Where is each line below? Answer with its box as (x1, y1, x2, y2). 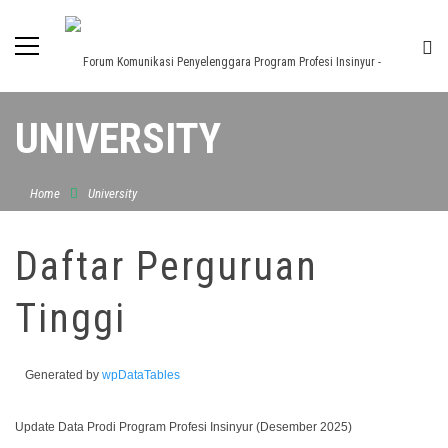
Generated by (25, 368, 102, 382)
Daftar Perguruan (15, 243, 318, 290)
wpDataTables (102, 368, 180, 382)
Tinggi (15, 295, 126, 342)
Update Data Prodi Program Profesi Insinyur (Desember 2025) (15, 420, 352, 434)
